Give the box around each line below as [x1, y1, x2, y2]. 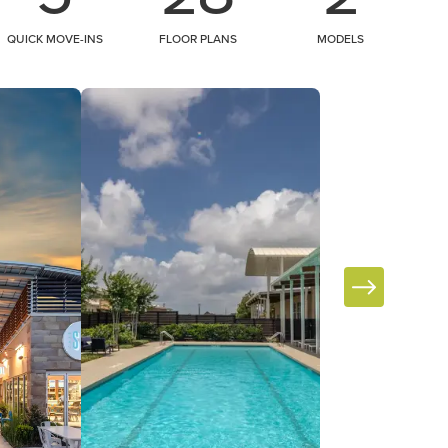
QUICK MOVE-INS [6, 29, 103, 47]
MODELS [317, 29, 364, 47]
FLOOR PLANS [158, 29, 237, 47]
